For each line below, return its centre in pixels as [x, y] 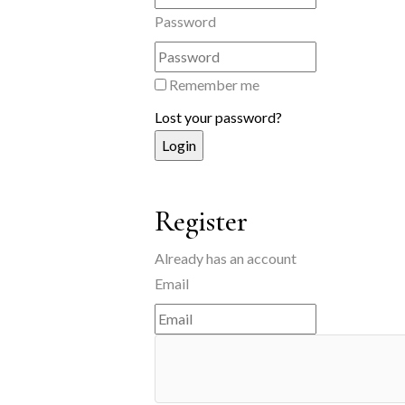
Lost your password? [218, 117]
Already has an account [226, 258]
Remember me [214, 85]
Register [201, 221]
